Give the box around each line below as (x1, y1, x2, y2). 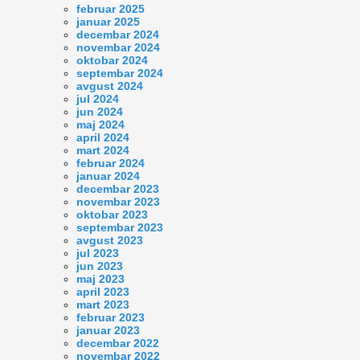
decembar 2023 (76, 182, 159, 195)
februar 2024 (76, 156, 145, 170)
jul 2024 (76, 92, 119, 105)
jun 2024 (76, 104, 123, 118)
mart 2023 (76, 297, 129, 311)
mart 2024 (76, 143, 129, 157)
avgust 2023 (76, 233, 143, 247)
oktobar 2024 (76, 53, 148, 67)
